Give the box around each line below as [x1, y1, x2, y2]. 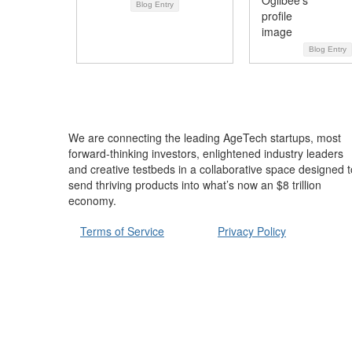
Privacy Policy [218, 222, 286, 239]
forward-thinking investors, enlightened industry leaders [68, 145, 343, 161]
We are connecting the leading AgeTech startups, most [68, 130, 341, 145]
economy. [68, 192, 116, 208]
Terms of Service [80, 222, 164, 239]
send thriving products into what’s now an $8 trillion [68, 177, 321, 192]
